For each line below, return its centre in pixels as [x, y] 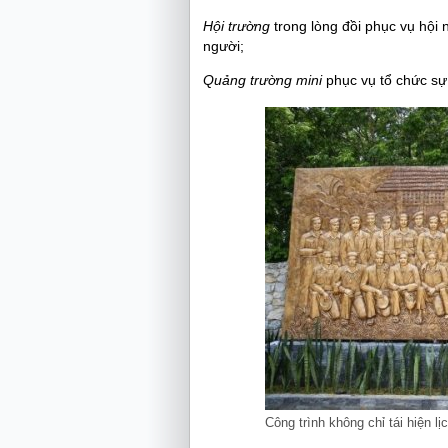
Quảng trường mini [264, 80]
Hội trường [238, 26]
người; [223, 46]
